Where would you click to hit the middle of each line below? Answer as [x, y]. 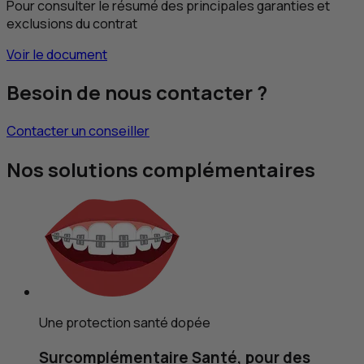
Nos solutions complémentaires [161, 170]
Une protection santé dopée [125, 323]
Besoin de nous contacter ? [137, 93]
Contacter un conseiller [78, 131]
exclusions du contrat [72, 23]
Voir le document [57, 54]
